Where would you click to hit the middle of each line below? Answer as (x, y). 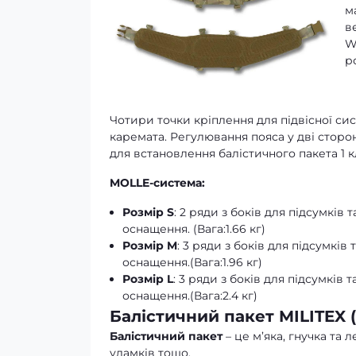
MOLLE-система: (157, 183)
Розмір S (148, 213)
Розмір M (150, 246)
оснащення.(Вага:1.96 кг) (192, 263)
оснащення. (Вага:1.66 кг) (194, 229)
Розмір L (148, 279)
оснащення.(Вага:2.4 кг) (190, 296)
